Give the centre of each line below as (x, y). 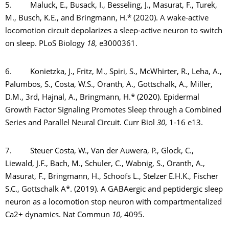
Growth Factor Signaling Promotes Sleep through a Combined (113, 111)
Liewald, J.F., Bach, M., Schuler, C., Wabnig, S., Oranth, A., (105, 164)
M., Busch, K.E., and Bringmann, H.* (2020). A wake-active (107, 19)
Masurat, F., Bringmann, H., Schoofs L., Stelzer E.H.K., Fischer (112, 177)
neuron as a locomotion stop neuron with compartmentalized (113, 203)
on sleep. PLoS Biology (46, 44)
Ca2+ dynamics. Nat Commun (59, 215)
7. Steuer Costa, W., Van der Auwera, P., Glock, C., (99, 152)
